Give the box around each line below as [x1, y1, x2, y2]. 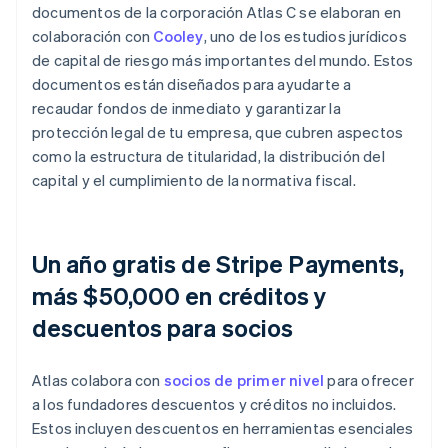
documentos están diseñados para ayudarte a [32, 74, 352, 95]
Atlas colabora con [32, 370, 164, 391]
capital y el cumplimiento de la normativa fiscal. [32, 170, 356, 191]
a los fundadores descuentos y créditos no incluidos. [32, 394, 397, 415]
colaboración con [32, 26, 154, 47]
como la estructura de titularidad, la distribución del [32, 146, 385, 167]
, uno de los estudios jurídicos [203, 26, 407, 47]
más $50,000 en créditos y [32, 280, 327, 312]
